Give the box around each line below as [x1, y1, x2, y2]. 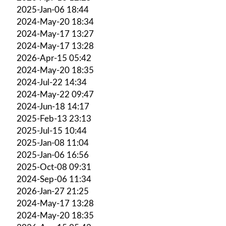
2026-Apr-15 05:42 [17, 53, 91, 63]
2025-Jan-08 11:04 [17, 138, 89, 147]
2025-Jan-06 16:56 [17, 150, 89, 159]
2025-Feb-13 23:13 [17, 114, 91, 123]
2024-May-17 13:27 [17, 29, 94, 38]
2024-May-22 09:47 [17, 90, 94, 99]
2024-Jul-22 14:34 [17, 78, 87, 87]
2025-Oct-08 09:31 [17, 162, 91, 172]
